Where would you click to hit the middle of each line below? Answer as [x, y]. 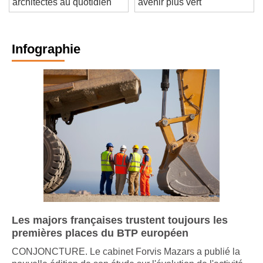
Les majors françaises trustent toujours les [120, 229]
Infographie [46, 58]
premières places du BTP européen [100, 242]
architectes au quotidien [62, 11]
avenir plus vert [170, 11]
